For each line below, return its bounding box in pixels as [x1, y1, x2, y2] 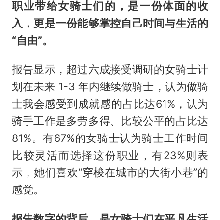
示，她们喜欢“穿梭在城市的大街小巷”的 [11, 165, 209, 179]
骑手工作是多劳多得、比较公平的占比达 [11, 114, 209, 127]
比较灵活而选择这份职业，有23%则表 [11, 148, 209, 162]
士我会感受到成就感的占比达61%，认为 [11, 97, 209, 110]
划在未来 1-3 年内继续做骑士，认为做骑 [11, 80, 209, 93]
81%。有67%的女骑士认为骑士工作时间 [11, 131, 209, 144]
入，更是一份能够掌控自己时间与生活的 [11, 16, 209, 29]
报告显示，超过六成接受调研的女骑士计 [11, 62, 209, 76]
